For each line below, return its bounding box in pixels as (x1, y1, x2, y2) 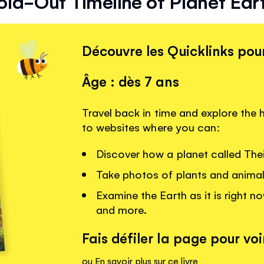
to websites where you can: (82, 120, 220, 134)
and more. (96, 202, 147, 217)
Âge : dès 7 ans (82, 72, 179, 90)
